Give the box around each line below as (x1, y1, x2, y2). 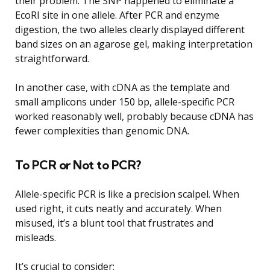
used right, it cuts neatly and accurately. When (15, 201, 222, 215)
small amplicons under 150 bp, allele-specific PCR (15, 95, 234, 108)
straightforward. (15, 51, 89, 65)
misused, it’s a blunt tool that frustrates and (15, 216, 213, 230)
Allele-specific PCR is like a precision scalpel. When (15, 187, 239, 201)
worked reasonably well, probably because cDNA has (15, 109, 254, 123)
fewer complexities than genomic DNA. (15, 124, 189, 137)
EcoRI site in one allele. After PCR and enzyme (15, 8, 219, 22)
